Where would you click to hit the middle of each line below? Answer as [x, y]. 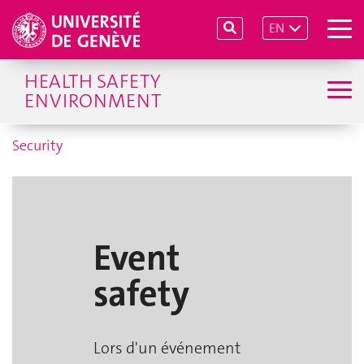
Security [37, 145]
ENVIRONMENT [93, 101]
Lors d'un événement [167, 347]
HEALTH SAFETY [92, 81]
